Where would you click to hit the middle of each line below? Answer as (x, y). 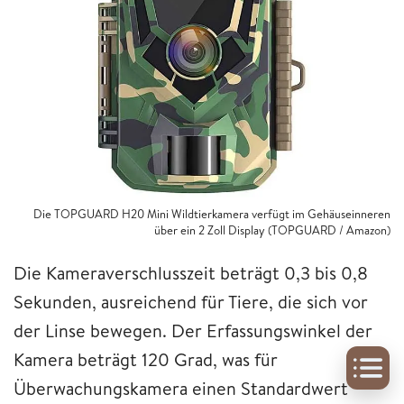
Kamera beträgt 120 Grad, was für (146, 359)
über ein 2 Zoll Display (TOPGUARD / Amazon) (272, 230)
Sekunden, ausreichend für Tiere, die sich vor (191, 301)
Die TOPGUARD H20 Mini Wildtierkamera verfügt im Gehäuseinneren (212, 213)
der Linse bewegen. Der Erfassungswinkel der (193, 330)
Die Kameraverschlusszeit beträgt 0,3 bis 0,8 (191, 272)
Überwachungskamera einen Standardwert (181, 388)
